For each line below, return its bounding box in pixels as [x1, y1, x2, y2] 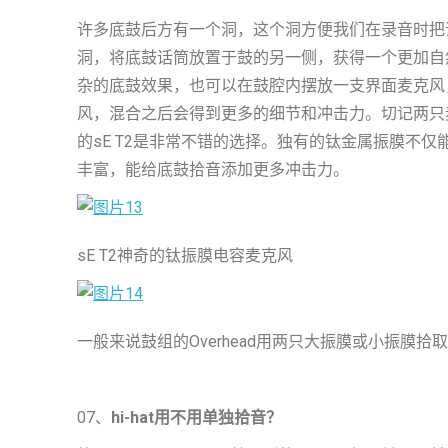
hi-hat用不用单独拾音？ [111, 408, 282, 427]
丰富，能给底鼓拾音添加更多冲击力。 [77, 160, 349, 179]
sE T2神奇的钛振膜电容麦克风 [77, 246, 293, 265]
